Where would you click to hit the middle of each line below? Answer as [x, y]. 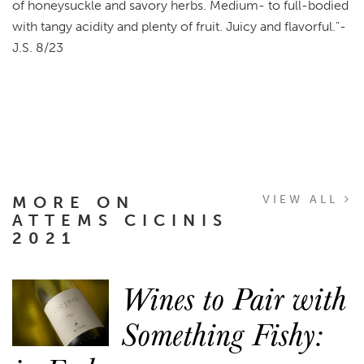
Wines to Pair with [234, 297]
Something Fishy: [222, 333]
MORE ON [74, 202]
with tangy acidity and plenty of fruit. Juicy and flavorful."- [179, 26]
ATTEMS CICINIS [120, 220]
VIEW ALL [303, 199]
